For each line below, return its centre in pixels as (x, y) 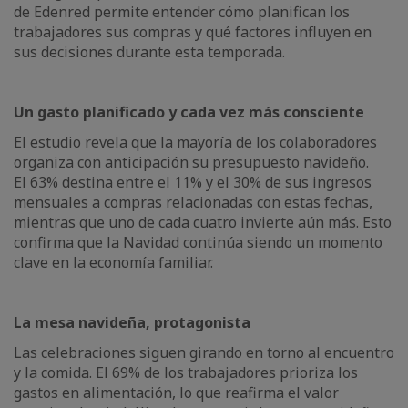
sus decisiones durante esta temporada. (151, 52)
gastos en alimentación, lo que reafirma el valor (176, 393)
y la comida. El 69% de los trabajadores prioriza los (186, 372)
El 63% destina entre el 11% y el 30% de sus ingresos (193, 182)
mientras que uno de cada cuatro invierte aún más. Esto (203, 222)
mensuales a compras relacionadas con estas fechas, (193, 202)
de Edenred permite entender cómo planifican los (182, 12)
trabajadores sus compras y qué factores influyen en (193, 32)
